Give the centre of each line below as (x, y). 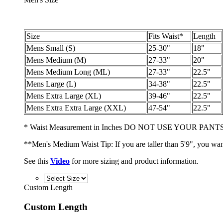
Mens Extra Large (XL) (64, 96)
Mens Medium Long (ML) (68, 72)
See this (37, 161)
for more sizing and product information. (134, 161)
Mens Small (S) (51, 48)
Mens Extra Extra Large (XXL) (76, 108)
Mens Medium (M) (56, 60)
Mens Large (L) (51, 84)
